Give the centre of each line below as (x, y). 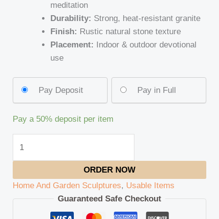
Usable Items (151, 185)
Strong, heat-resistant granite (146, 19)
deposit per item (83, 119)
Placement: (72, 45)
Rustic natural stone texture (129, 32)
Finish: (64, 32)
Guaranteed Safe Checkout (109, 198)
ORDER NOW (109, 170)
